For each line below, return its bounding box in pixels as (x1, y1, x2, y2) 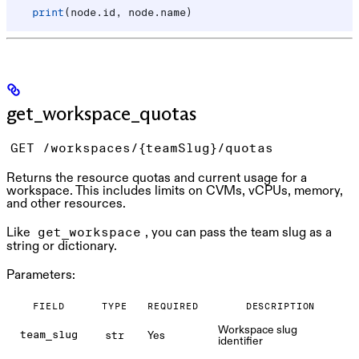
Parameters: (6, 268, 75, 281)
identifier (218, 335, 263, 347)
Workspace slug (218, 324, 297, 336)
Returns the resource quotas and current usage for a (6, 171, 307, 184)
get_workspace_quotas (6, 102, 196, 126)
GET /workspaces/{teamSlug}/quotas (10, 143, 273, 155)
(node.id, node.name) (64, 8, 192, 18)
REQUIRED (147, 303, 199, 312)
